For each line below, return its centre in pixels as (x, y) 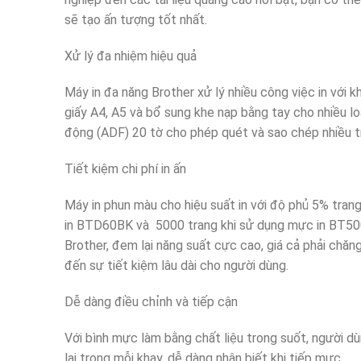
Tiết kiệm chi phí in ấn (125, 168)
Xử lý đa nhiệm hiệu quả (131, 56)
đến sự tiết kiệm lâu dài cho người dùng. (176, 265)
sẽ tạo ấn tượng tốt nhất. (136, 19)
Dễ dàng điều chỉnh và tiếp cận (151, 301)
